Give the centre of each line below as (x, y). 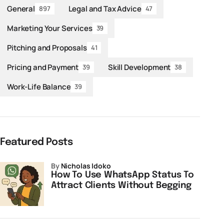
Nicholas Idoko (86, 166)
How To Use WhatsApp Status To (122, 175)
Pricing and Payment (43, 67)
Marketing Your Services (50, 28)
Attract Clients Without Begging (121, 185)
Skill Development (139, 67)
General (21, 8)
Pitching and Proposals (47, 47)
